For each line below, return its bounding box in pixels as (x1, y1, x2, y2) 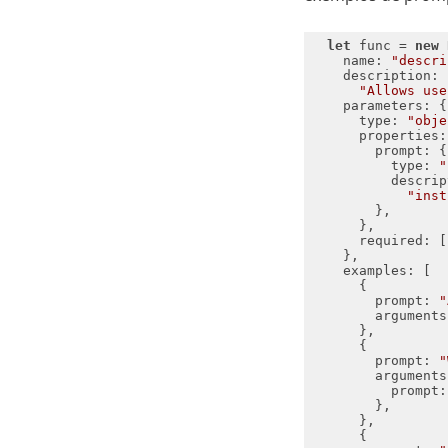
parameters (342, 98, 423, 114)
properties (358, 128, 439, 144)
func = (350, 38, 415, 54)
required (358, 233, 423, 249)
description (342, 68, 431, 84)
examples (342, 263, 407, 279)
